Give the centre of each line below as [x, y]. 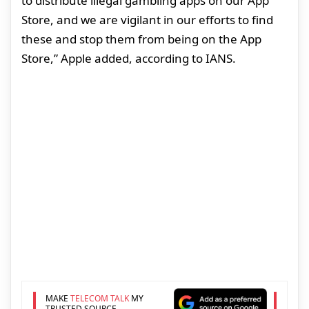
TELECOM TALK [99, 298]
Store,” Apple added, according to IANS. [129, 59]
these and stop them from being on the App [141, 39]
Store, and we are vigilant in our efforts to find [147, 20]
